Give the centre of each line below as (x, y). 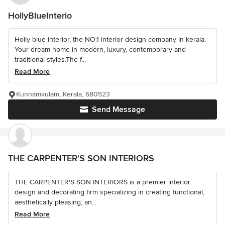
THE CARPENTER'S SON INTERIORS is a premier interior (102, 182)
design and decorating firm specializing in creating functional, (109, 192)
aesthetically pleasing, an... (55, 202)
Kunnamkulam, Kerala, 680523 (63, 94)
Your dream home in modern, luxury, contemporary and (100, 50)
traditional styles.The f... (50, 60)
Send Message (119, 110)
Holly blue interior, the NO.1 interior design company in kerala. (110, 40)
